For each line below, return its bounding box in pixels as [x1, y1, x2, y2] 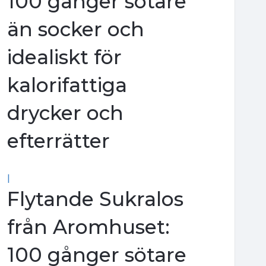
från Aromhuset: [7, 214, 170, 239]
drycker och [7, 100, 123, 125]
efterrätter [7, 128, 110, 153]
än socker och [7, 17, 144, 41]
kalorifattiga [7, 72, 127, 97]
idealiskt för [7, 45, 122, 69]
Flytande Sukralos [7, 186, 183, 211]
